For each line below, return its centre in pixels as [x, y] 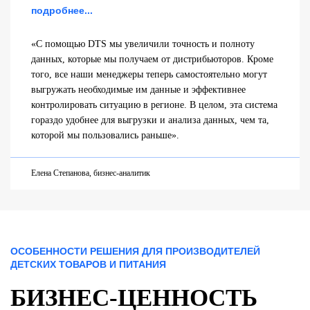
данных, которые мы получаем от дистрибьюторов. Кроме [152, 59]
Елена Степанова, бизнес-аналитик [91, 173]
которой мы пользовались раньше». [105, 135]
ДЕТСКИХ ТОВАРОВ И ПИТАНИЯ [88, 264]
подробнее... [62, 10]
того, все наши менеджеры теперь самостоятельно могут [149, 74]
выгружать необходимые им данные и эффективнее [138, 89]
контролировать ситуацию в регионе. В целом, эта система [154, 104]
